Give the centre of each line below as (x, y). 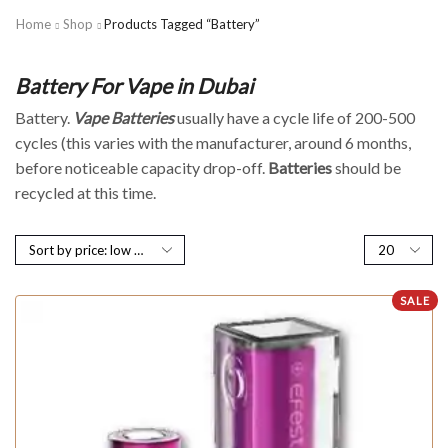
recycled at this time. (85, 192)
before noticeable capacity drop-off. (141, 167)
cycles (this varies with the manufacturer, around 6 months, (213, 142)
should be (366, 167)
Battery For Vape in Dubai (134, 85)
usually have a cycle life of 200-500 (294, 117)
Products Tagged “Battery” (182, 24)
